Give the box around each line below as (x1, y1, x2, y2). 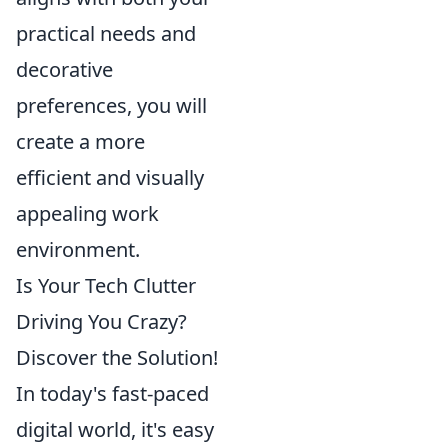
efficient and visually (16, 164, 204, 191)
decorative (16, 56, 113, 83)
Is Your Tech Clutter (16, 272, 196, 299)
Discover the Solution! (16, 344, 218, 371)
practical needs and (16, 20, 196, 47)
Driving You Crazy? (16, 308, 187, 335)
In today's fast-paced (16, 380, 209, 407)
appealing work (16, 200, 159, 227)
